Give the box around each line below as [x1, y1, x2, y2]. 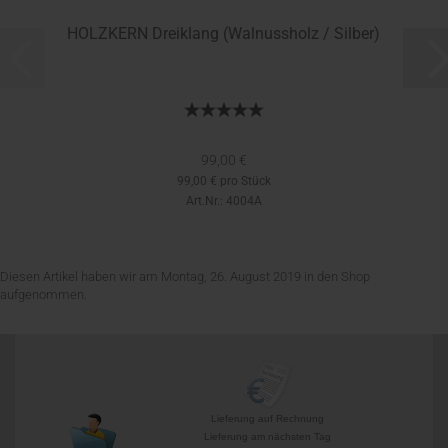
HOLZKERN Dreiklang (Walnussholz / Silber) [67, 23, 380, 43]
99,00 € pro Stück [176, 173, 271, 188]
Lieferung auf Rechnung [211, 412, 324, 424]
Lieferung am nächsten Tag [204, 430, 331, 442]
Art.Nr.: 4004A [185, 193, 262, 208]
